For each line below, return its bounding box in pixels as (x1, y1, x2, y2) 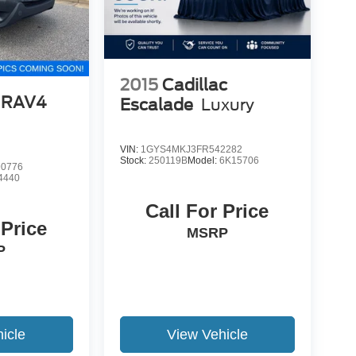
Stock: (119, 154, 149, 166)
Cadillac (161, 75, 227, 95)
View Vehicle (166, 326, 248, 342)
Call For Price (145, 199, 269, 222)
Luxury (200, 95, 254, 114)
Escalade (119, 95, 193, 114)
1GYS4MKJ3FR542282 (140, 143, 242, 155)
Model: (187, 154, 219, 166)
